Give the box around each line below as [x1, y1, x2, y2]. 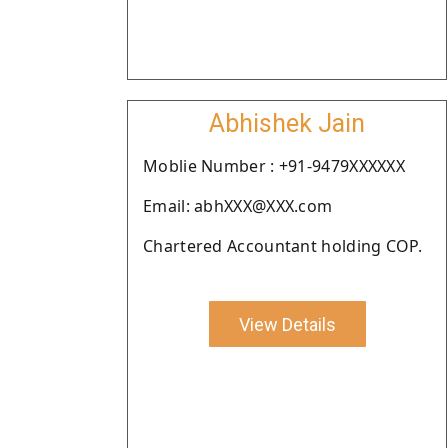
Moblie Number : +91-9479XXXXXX [143, 155, 405, 177]
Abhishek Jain [209, 109, 365, 138]
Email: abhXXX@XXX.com [143, 195, 333, 217]
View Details [238, 313, 336, 335]
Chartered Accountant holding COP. [143, 235, 422, 257]
